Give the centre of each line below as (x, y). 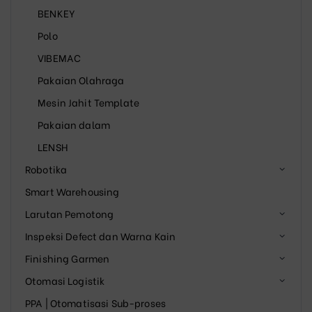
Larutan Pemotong (70, 213)
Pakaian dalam (74, 124)
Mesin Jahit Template (89, 102)
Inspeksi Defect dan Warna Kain (101, 235)
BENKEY (57, 13)
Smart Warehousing (72, 191)
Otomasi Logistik (65, 280)
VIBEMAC (60, 57)
